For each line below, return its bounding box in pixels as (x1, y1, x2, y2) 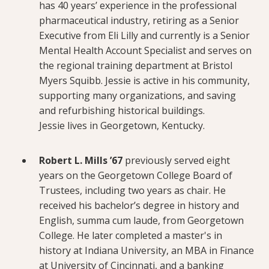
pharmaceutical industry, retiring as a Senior (39, 13, 239, 27)
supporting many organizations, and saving (39, 88, 236, 102)
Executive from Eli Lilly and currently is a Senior (39, 28, 250, 42)
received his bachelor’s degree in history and (39, 198, 239, 212)
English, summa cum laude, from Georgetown (39, 213, 244, 227)
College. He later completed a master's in (39, 228, 222, 242)
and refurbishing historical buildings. (39, 103, 205, 117)
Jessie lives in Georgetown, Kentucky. (39, 118, 205, 132)
